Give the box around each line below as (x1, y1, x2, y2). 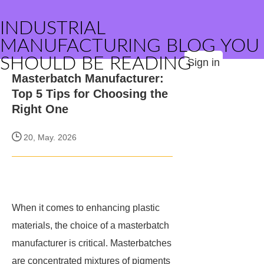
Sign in (187, 57, 220, 68)
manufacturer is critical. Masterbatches (12, 238, 171, 248)
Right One (12, 103, 68, 115)
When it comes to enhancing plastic (12, 203, 160, 213)
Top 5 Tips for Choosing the (12, 87, 168, 100)
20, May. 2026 (21, 133, 77, 142)
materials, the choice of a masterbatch (12, 220, 169, 230)
